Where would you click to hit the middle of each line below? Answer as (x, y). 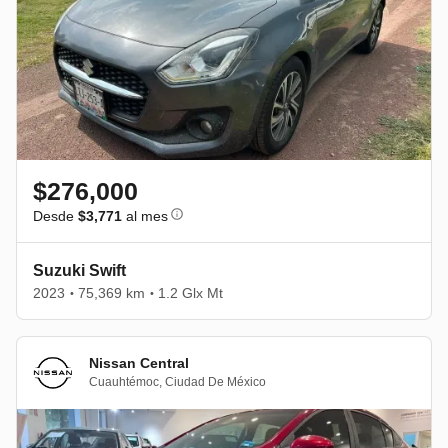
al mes (145, 215)
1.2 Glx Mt (190, 292)
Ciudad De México (215, 382)
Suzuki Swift (79, 270)
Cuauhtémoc (124, 382)
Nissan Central (139, 363)
